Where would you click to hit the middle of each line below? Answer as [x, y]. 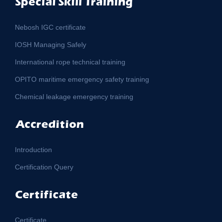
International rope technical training [70, 62]
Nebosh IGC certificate [50, 27]
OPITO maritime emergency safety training [82, 79]
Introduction [33, 149]
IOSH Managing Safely [51, 44]
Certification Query [44, 167]
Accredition [49, 124]
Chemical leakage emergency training [74, 96]
